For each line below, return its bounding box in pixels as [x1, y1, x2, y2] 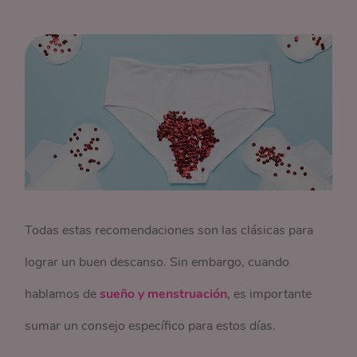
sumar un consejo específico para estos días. [25, 317, 280, 335]
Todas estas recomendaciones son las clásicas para [25, 222, 314, 240]
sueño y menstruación [100, 285, 228, 304]
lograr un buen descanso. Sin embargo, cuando [25, 253, 290, 272]
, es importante [227, 285, 312, 304]
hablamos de [25, 285, 100, 304]
